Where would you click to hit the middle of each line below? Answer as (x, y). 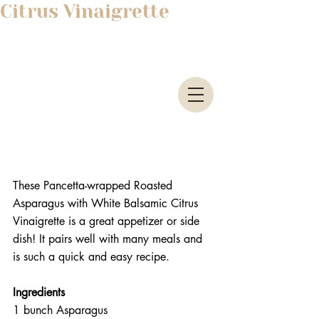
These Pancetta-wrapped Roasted (94, 186)
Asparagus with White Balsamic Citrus (107, 204)
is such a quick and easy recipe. (91, 257)
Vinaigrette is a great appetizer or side (108, 221)
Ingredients (41, 293)
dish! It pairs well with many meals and (109, 239)
